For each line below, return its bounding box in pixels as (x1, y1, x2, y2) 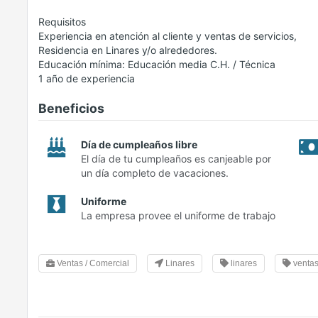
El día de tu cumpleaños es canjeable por (81, 153, 271, 165)
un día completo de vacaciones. (81, 167, 229, 180)
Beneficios (38, 101, 104, 116)
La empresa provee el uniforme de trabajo (81, 209, 275, 222)
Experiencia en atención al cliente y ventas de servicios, (38, 30, 297, 43)
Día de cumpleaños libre (81, 138, 197, 151)
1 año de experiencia (38, 72, 135, 85)
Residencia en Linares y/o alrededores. (38, 44, 217, 57)
